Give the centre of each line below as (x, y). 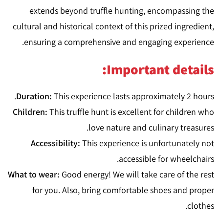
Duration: (34, 96)
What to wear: (34, 174)
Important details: (160, 69)
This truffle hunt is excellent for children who (131, 112)
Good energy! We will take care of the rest (137, 174)
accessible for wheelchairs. (166, 159)
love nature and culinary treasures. (151, 127)
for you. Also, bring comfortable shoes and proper (123, 190)
